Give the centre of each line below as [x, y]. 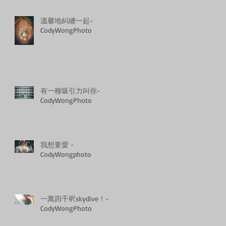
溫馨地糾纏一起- [67, 20]
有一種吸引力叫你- [70, 90]
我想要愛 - [57, 144]
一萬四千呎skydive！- [75, 198]
